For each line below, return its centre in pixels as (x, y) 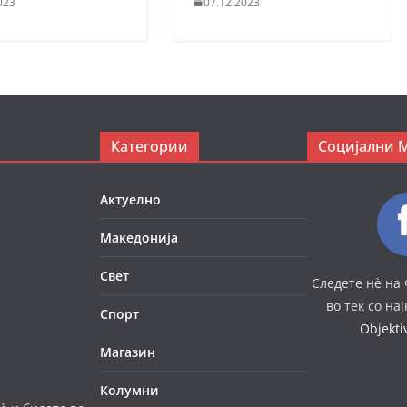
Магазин (128, 352)
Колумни (129, 390)
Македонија (139, 237)
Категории (149, 146)
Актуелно (130, 199)
